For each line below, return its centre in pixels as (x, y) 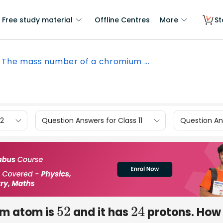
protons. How (183, 212)
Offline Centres (122, 20)
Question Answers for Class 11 (92, 120)
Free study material (37, 20)
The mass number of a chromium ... (76, 61)
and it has (101, 212)
